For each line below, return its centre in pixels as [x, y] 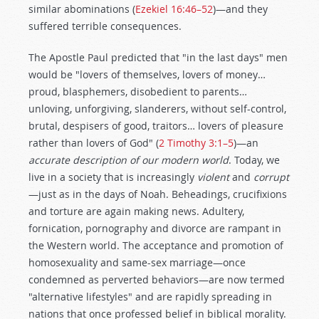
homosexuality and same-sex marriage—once [137, 262]
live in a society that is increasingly [113, 177]
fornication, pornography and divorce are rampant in [155, 228]
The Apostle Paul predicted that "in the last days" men [158, 57]
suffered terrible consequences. [105, 26]
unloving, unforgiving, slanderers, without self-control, [157, 109]
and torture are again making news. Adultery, [136, 211]
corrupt [271, 177]
